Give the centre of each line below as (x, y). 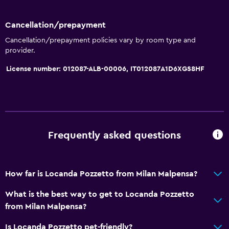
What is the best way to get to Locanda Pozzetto (100, 194)
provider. (20, 50)
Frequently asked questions (114, 136)
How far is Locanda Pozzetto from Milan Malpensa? (101, 174)
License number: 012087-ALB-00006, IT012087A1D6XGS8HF (105, 69)
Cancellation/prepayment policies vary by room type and (100, 40)
